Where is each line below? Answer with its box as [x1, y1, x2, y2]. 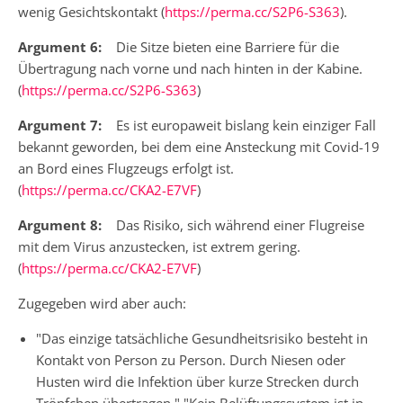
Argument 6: [18, 37, 105, 56]
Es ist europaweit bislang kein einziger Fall [102, 115, 376, 134]
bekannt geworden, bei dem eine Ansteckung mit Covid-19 [18, 137, 380, 156]
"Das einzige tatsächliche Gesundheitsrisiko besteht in [36, 328, 368, 347]
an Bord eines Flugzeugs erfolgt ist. [18, 158, 234, 177]
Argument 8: [18, 215, 102, 234]
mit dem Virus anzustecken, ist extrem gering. [18, 237, 300, 255]
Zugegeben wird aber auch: [18, 293, 186, 312]
